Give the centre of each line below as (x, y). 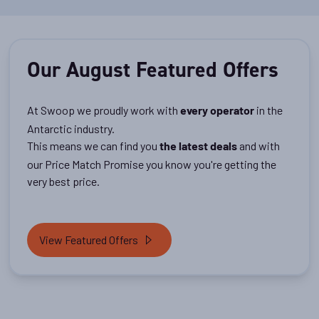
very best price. (64, 182)
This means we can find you (93, 146)
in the (270, 110)
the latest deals (198, 148)
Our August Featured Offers (153, 70)
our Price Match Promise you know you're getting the (152, 164)
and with (258, 146)
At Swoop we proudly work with (104, 110)
